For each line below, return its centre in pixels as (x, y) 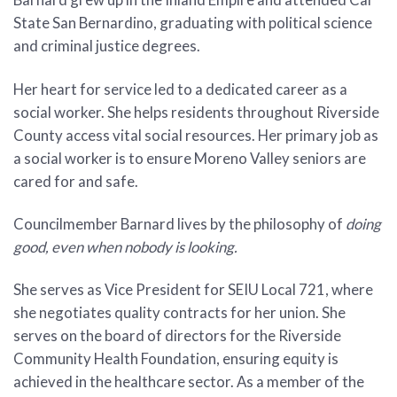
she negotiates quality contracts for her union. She (179, 313)
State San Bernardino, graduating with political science (193, 23)
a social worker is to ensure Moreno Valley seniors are (190, 158)
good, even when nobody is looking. (125, 246)
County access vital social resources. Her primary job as (196, 135)
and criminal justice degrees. (108, 46)
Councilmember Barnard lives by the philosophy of (179, 223)
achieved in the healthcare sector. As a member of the (189, 382)
